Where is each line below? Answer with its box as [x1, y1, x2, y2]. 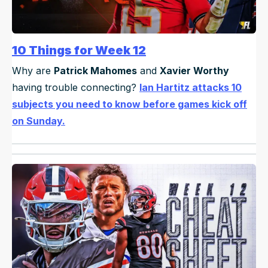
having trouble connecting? [12, 81, 139, 94]
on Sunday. [12, 115, 65, 127]
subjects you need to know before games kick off [12, 98, 247, 111]
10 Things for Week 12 [12, 43, 146, 58]
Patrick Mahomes [54, 65, 137, 77]
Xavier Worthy [160, 65, 229, 77]
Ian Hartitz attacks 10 [139, 81, 242, 94]
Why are [12, 65, 54, 77]
